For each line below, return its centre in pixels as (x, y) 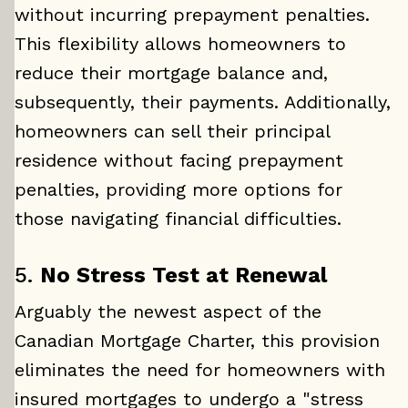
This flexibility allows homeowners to (180, 44)
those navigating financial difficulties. (178, 219)
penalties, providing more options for (178, 189)
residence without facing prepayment (179, 160)
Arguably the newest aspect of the (168, 311)
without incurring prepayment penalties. (192, 15)
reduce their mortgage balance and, (171, 73)
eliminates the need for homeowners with (200, 370)
